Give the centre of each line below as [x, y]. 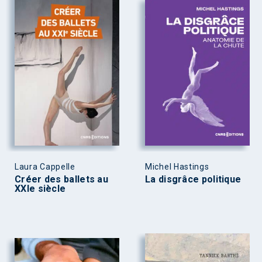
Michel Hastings [177, 167]
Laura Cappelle [45, 167]
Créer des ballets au [62, 180]
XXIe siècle [40, 189]
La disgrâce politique [193, 180]
